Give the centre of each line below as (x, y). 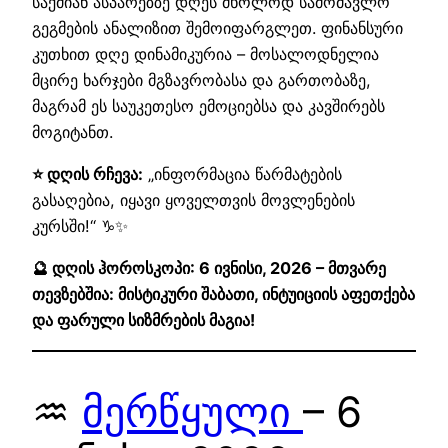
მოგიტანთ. (72, 131)
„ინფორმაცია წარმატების (242, 174)
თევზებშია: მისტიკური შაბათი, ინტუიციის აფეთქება (223, 294)
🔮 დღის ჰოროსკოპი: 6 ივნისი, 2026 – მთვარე (209, 268)
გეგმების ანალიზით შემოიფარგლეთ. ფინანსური (217, 27)
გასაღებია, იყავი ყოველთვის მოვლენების (193, 200)
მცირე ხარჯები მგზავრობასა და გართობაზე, (201, 79)
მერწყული (192, 411)
